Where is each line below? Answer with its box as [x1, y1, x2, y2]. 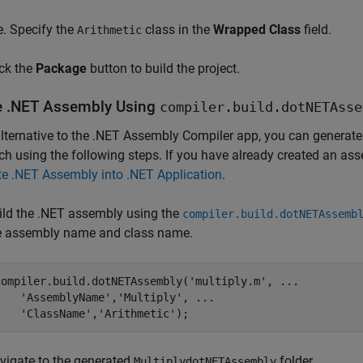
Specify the [10, 22, 77, 37]
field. [301, 22, 331, 37]
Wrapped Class [213, 22, 301, 37]
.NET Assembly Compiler [92, 128, 233, 143]
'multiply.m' [189, 275, 267, 288]
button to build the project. [87, 61, 240, 76]
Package [36, 61, 87, 76]
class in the [142, 22, 213, 37]
